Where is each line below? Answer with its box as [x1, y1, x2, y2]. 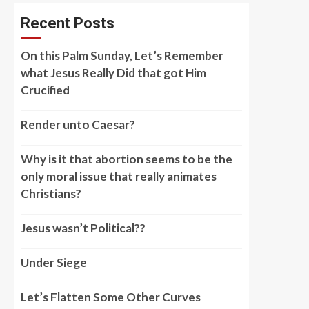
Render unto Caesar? [21, 117, 135, 132]
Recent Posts [21, 14, 114, 32]
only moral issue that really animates [21, 169, 217, 183]
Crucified [21, 83, 70, 97]
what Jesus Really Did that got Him [21, 66, 206, 80]
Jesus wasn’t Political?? [21, 221, 146, 235]
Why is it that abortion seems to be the [21, 152, 232, 166]
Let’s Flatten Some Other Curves [21, 290, 201, 304]
